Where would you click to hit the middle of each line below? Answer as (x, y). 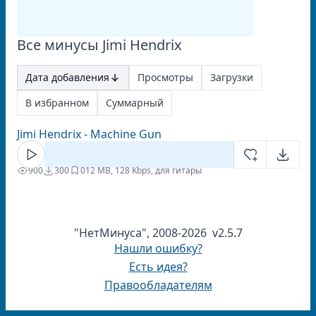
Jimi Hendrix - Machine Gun (89, 134)
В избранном (57, 103)
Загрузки (232, 77)
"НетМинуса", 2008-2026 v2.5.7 (158, 233)
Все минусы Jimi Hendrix (99, 45)
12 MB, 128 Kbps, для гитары (144, 170)
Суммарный (135, 103)
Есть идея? (158, 267)
